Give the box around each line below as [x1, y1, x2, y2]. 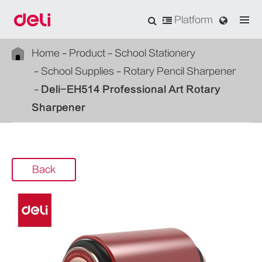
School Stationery [115, 48, 195, 58]
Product [69, 48, 105, 58]
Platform [172, 15, 213, 25]
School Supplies [41, 66, 114, 77]
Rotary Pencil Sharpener [123, 66, 236, 77]
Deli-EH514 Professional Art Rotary [41, 84, 220, 95]
